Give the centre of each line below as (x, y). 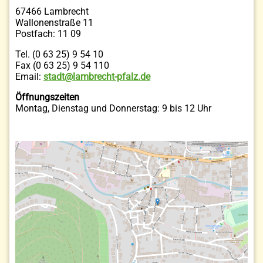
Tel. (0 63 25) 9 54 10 (59, 55)
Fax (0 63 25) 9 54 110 (62, 66)
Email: (29, 77)
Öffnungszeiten (47, 97)
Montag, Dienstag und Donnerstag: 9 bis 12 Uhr (113, 109)
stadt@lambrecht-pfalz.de (97, 77)
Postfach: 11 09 (48, 34)
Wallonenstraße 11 (54, 23)
